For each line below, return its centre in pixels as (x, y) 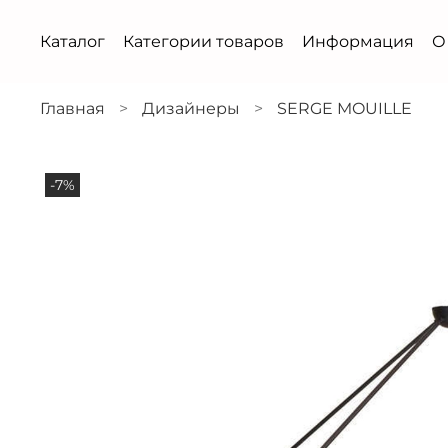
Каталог (72, 42)
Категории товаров (203, 42)
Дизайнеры (191, 108)
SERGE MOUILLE (344, 108)
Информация (358, 42)
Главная (72, 108)
